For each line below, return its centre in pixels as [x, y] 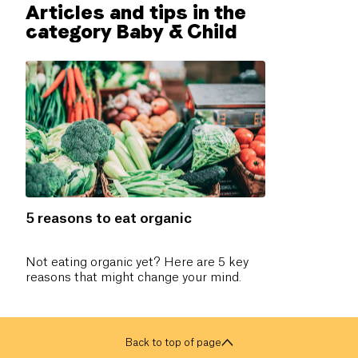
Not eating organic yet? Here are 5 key [137, 262]
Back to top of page [173, 342]
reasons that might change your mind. [133, 277]
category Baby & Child [131, 31]
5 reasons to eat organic [109, 218]
